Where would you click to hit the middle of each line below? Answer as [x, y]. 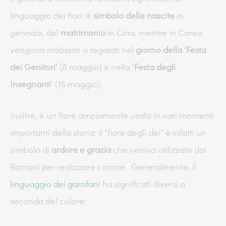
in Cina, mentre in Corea [154, 33]
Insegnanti [31, 84]
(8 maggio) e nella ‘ [96, 67]
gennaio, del [35, 33]
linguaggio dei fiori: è [52, 16]
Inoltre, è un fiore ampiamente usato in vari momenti [112, 115]
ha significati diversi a [143, 184]
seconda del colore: [48, 201]
